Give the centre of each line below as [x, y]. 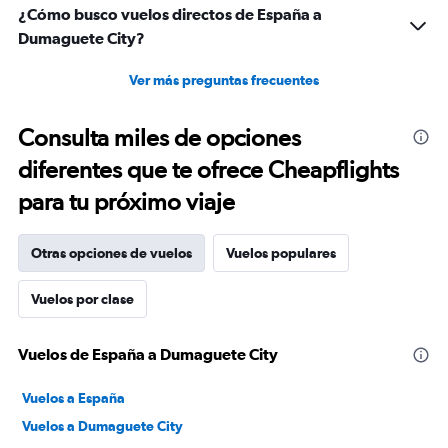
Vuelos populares [281, 253]
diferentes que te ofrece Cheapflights [208, 169]
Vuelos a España [73, 398]
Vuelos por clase [82, 299]
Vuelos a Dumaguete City [102, 426]
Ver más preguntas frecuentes [224, 80]
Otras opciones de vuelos [111, 253]
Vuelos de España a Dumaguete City [148, 354]
